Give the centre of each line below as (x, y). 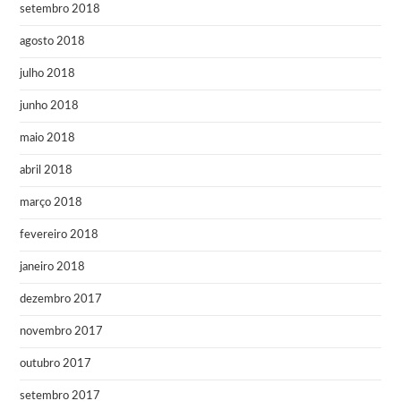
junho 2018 (50, 106)
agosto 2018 (53, 41)
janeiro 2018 (53, 267)
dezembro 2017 (61, 299)
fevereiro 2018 (60, 235)
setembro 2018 (60, 9)
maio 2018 (48, 138)
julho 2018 (48, 73)
